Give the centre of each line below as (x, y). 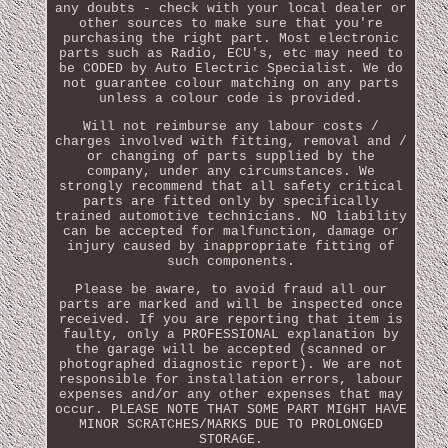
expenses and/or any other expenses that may (230, 394)
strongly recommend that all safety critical (230, 186)
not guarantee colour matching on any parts (230, 83)
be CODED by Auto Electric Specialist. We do (230, 68)
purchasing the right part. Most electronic (230, 38)
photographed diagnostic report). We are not (230, 364)
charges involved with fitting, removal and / (230, 141)
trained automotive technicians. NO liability (230, 216)
